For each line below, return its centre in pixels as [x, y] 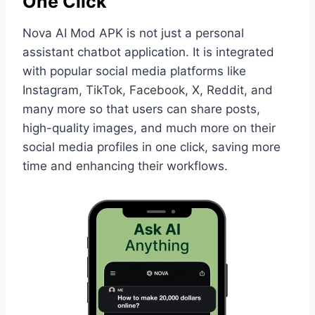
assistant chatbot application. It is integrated [148, 52]
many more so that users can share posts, [141, 109]
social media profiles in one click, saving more [152, 147]
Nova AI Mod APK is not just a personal [133, 33]
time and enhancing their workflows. [125, 166]
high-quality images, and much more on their [149, 128]
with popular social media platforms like [134, 71]
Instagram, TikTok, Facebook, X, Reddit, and [148, 90]
